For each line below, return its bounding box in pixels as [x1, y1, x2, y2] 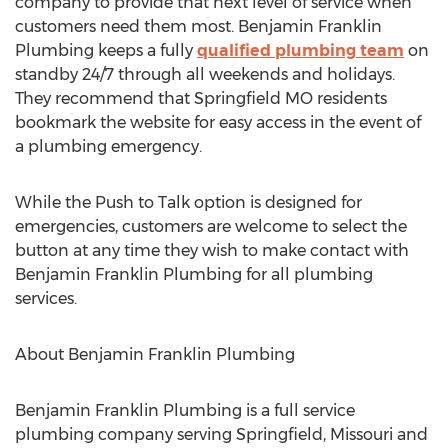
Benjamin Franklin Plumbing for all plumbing [15, 265, 373, 284]
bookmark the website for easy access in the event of [15, 113, 421, 132]
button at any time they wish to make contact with [15, 241, 409, 260]
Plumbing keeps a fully [15, 41, 197, 60]
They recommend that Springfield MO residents [15, 89, 387, 108]
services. [15, 289, 77, 308]
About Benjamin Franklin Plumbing [15, 345, 295, 364]
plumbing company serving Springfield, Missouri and [15, 425, 428, 444]
